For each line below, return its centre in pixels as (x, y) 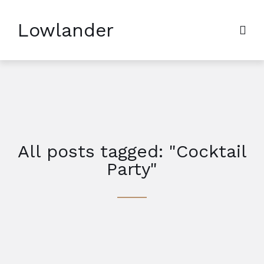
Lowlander (66, 30)
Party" (132, 169)
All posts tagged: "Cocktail (132, 151)
